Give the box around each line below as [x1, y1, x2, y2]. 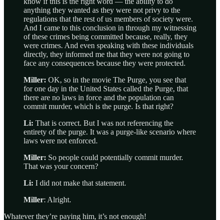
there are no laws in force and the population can [24, 93, 174, 102]
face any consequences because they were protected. [24, 59, 186, 68]
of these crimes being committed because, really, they [24, 32, 188, 41]
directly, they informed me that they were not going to [24, 50, 190, 59]
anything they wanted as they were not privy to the [24, 6, 180, 15]
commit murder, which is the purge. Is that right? [24, 102, 173, 111]
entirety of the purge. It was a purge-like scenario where [24, 128, 196, 137]
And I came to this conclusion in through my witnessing [24, 24, 196, 32]
